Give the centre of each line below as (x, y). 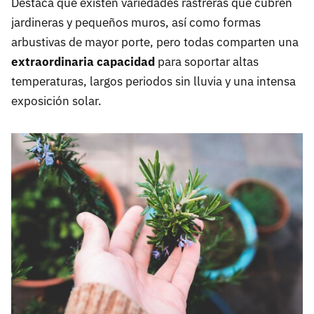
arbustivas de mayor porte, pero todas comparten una (155, 42)
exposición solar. (56, 101)
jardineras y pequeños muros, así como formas (136, 23)
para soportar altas (208, 62)
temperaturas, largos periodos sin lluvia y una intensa (153, 82)
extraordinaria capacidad (84, 62)
